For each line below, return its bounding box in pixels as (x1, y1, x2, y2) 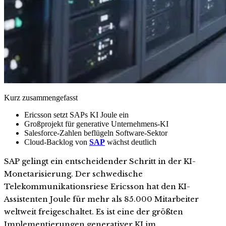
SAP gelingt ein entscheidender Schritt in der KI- (4, 156, 196, 166)
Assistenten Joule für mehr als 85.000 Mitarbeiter (4, 194, 199, 204)
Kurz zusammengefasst (4, 93, 78, 102)
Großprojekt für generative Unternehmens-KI (24, 119, 168, 128)
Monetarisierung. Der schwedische (4, 168, 143, 179)
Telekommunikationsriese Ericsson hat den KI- (4, 181, 190, 191)
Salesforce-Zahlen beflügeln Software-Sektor (24, 128, 167, 137)
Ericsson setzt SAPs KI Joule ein (24, 110, 129, 119)
